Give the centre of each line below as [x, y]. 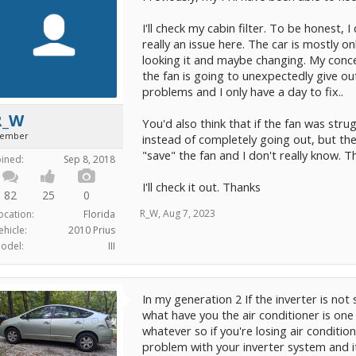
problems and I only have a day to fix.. [243, 91]
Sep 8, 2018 [89, 159]
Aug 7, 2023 [189, 213]
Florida [99, 214]
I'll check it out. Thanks [201, 186]
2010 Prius [92, 230]
